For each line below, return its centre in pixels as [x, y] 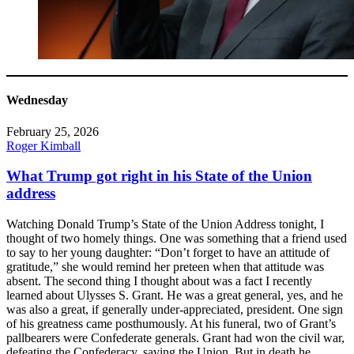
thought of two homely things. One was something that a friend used [177, 238]
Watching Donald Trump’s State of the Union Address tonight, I [165, 224]
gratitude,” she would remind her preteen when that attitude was [165, 267]
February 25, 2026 [53, 131]
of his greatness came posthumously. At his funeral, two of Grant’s [171, 324]
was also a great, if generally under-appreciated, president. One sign [175, 309]
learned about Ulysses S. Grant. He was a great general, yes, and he [175, 295]
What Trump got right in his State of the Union [159, 176]
